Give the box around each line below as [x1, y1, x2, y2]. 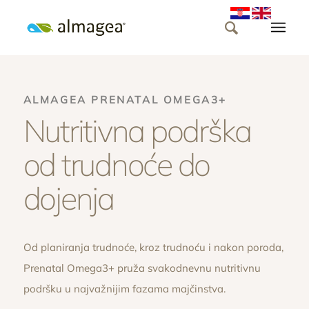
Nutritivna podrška [23, 110, 252, 150]
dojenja [23, 178, 114, 217]
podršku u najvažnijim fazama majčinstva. [23, 282, 226, 296]
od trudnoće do [23, 144, 210, 183]
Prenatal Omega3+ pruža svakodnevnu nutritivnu [23, 261, 261, 275]
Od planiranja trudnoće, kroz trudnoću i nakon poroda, [23, 241, 283, 255]
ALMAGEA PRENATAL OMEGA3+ [23, 93, 227, 106]
